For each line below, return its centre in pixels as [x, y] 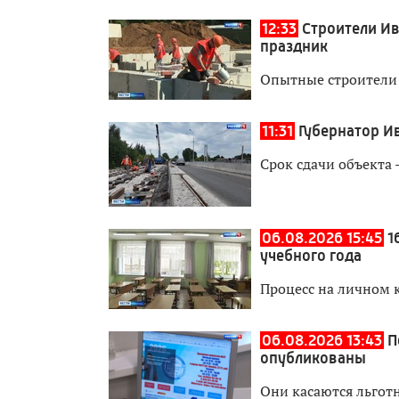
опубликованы [313, 358]
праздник [294, 46]
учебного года [311, 255]
